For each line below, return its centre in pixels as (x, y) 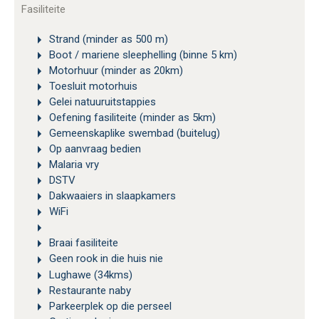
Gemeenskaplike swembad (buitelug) (133, 134)
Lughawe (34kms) (89, 274)
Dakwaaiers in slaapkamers (111, 196)
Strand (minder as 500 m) (107, 40)
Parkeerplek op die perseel (109, 306)
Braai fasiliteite (82, 243)
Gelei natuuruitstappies (101, 102)
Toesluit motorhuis (92, 87)
